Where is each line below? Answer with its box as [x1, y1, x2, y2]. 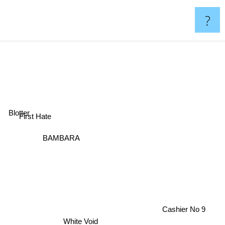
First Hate [22, 114, 55, 123]
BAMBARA [43, 132, 81, 141]
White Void [63, 214, 98, 223]
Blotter [5, 104, 27, 114]
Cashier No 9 [162, 204, 206, 213]
